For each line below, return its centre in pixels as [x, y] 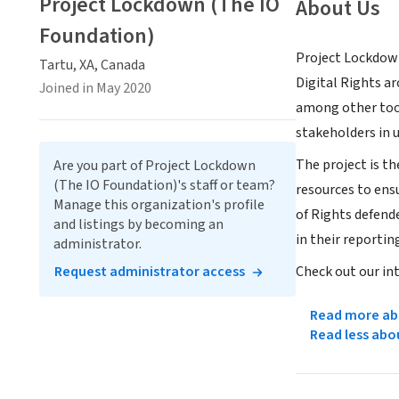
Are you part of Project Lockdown [155, 166]
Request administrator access [150, 272]
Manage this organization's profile [159, 205]
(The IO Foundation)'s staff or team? [164, 185]
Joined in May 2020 [95, 88]
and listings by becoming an [138, 224]
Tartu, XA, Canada [92, 65]
